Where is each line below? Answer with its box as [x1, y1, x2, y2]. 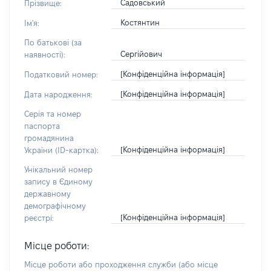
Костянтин [120, 18, 160, 27]
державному [24, 189, 71, 198]
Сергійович [120, 50, 162, 58]
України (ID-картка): [24, 146, 99, 154]
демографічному [24, 201, 86, 210]
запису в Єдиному [24, 177, 93, 186]
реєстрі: [24, 214, 54, 222]
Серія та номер [24, 109, 81, 118]
